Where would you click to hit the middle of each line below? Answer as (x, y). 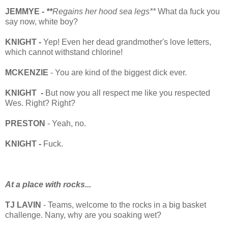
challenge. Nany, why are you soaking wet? (83, 215)
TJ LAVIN (23, 205)
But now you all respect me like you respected (128, 93)
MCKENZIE (27, 72)
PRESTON (25, 123)
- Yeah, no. (66, 123)
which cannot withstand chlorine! (64, 52)
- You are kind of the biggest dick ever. (118, 72)
